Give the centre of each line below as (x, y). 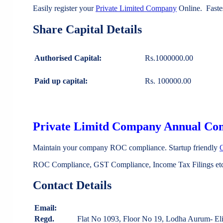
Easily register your (64, 8)
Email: (46, 208)
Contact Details (72, 185)
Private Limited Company (136, 8)
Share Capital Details (87, 29)
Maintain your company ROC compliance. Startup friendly (126, 147)
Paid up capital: (61, 81)
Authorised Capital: (68, 58)
